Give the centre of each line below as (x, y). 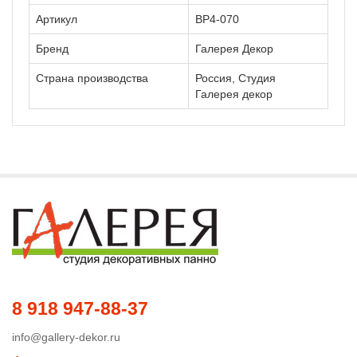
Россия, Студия (235, 78)
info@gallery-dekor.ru (66, 337)
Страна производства (92, 78)
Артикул (57, 19)
